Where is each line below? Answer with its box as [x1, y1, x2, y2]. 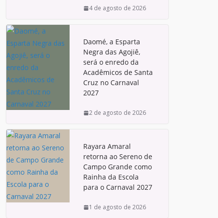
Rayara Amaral [83, 142, 131, 151]
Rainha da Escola [83, 172, 139, 182]
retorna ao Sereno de [83, 152, 152, 161]
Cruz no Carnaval [83, 78, 139, 87]
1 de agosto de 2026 [89, 203, 146, 211]
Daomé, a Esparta [83, 37, 140, 46]
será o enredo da [83, 57, 139, 67]
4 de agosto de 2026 [89, 4, 146, 12]
